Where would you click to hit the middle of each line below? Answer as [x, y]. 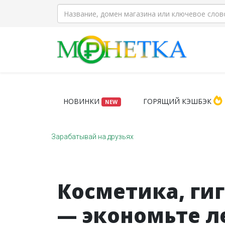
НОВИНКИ [82, 101]
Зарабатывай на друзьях [92, 137]
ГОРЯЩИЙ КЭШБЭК [178, 101]
